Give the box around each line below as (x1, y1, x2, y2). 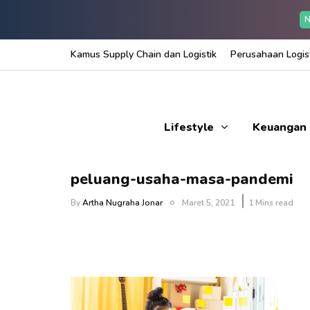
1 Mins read (248, 197, 293, 208)
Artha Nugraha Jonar (82, 197, 163, 208)
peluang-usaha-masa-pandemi (71, 169, 293, 190)
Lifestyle (163, 120, 214, 135)
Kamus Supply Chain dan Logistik (71, 48, 217, 61)
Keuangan (252, 120, 307, 135)
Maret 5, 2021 (182, 197, 235, 208)
